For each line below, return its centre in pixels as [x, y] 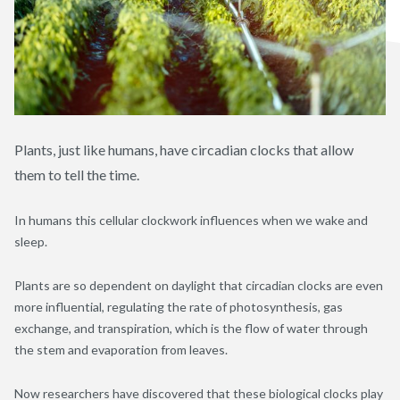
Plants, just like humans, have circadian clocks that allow [184, 149]
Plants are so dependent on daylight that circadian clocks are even [199, 285]
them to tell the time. [77, 174]
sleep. [31, 241]
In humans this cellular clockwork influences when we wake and [191, 220]
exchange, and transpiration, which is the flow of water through [191, 328]
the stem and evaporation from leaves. [121, 349]
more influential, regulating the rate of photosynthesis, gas [179, 306]
